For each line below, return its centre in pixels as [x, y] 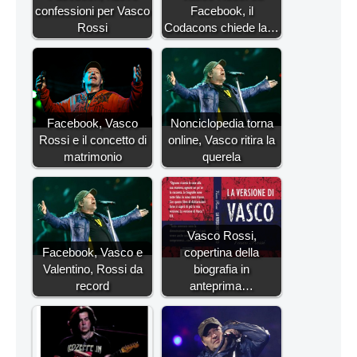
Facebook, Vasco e [92, 253]
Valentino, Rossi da [92, 269]
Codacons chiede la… [222, 28]
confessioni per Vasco [92, 11]
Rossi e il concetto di [92, 140]
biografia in [222, 269]
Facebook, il [222, 11]
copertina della [222, 253]
